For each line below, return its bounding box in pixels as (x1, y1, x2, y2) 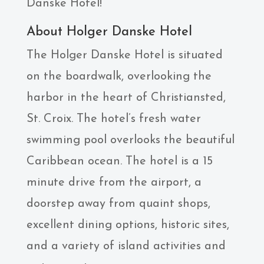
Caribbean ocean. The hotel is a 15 (26, 156, 213, 167)
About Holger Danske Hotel (26, 25, 192, 39)
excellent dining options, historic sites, (26, 219, 229, 231)
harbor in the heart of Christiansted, (26, 92, 226, 104)
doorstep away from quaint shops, (26, 198, 210, 210)
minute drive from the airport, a (26, 177, 202, 189)
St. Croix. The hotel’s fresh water (26, 113, 201, 125)
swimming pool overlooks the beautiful (26, 134, 235, 146)
